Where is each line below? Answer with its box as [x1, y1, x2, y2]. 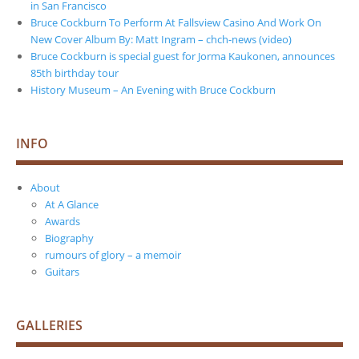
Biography [45, 230, 94, 245]
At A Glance [45, 196, 99, 212]
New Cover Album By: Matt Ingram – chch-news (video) [30, 31, 292, 46]
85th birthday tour [30, 65, 119, 80]
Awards [45, 213, 80, 228]
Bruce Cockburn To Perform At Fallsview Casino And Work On [30, 14, 321, 30]
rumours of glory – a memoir [45, 247, 181, 262]
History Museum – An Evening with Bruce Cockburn [30, 82, 276, 97]
